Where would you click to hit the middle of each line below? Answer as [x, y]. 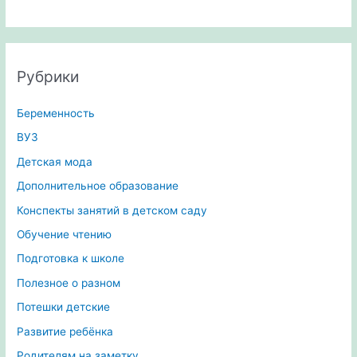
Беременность [56, 113]
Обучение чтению [65, 234]
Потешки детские [64, 307]
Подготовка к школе [71, 259]
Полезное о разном [69, 282]
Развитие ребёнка [65, 331]
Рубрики [48, 76]
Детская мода [55, 161]
